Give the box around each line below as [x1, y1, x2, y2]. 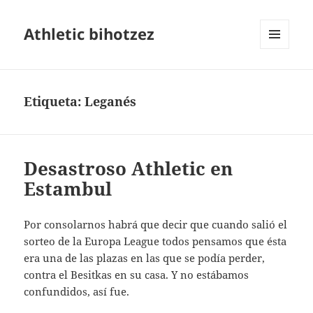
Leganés [85, 93, 137, 110]
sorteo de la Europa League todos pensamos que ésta [24, 234, 287, 249]
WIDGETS [260, 72, 300, 85]
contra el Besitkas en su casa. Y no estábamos [24, 268, 249, 282]
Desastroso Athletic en [24, 156, 233, 182]
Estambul [24, 176, 112, 202]
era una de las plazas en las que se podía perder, [24, 251, 265, 265]
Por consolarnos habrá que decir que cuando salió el [24, 217, 288, 232]
